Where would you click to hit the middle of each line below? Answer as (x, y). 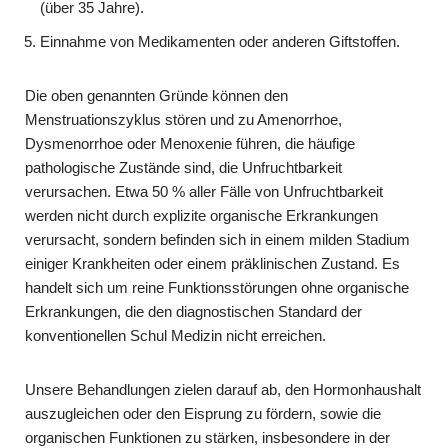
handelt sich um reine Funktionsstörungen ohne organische (217, 287)
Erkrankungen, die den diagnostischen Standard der (193, 311)
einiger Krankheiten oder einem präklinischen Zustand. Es (212, 263)
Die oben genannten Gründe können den (156, 95)
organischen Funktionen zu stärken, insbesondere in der (207, 437)
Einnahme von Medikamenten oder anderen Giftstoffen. (220, 41)
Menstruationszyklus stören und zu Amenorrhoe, (183, 119)
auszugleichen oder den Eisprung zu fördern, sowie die (203, 413)
